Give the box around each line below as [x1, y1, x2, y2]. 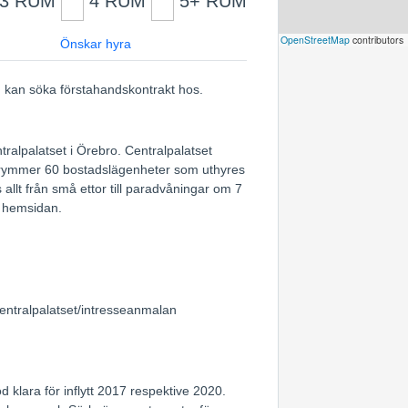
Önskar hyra [60, 36, 132, 51]
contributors [350, 33, 403, 46]
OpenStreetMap [280, 33, 350, 46]
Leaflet [230, 33, 262, 46]
